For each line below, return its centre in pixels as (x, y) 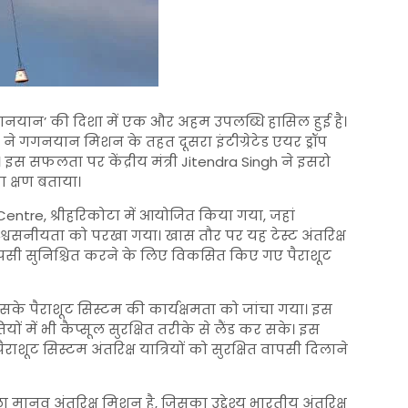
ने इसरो (304, 162)
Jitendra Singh (229, 162)
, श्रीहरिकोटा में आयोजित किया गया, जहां (169, 215)
